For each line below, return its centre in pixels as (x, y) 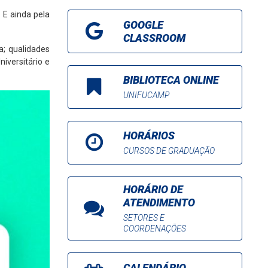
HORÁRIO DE (153, 189)
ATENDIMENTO (159, 202)
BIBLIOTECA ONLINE (171, 80)
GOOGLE (144, 25)
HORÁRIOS (149, 135)
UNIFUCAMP (147, 95)
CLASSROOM (155, 38)
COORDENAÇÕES (155, 229)
